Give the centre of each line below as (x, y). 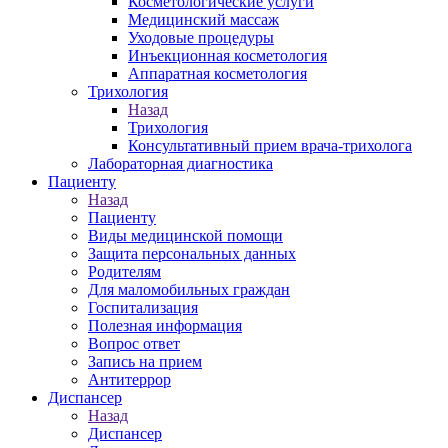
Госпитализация (143, 307)
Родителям (124, 271)
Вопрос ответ (134, 343)
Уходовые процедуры (201, 37)
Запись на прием (145, 361)
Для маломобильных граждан (189, 289)
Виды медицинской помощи (185, 235)
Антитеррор (129, 379)
